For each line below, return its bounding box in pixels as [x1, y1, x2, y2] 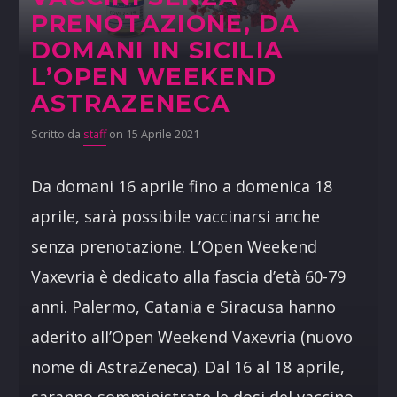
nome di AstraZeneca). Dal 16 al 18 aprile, [30, 356, 345, 378]
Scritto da [30, 127, 83, 143]
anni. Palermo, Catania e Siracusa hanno [30, 296, 336, 318]
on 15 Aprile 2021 [105, 127, 199, 143]
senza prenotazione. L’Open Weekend [30, 236, 317, 258]
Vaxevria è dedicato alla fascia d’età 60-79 [30, 266, 346, 288]
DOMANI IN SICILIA [30, 35, 284, 66]
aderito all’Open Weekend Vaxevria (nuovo [30, 326, 353, 348]
